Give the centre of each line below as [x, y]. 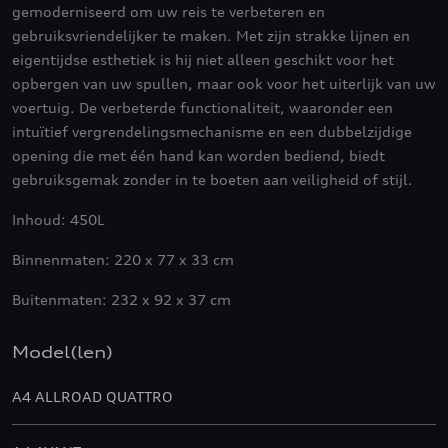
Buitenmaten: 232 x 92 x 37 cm [121, 299]
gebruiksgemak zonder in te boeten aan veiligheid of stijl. [212, 179]
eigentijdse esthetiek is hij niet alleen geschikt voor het [203, 59]
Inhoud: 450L [58, 219]
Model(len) [62, 352]
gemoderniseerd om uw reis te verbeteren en [168, 11]
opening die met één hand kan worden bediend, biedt [198, 155]
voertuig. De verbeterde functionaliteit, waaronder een [202, 107]
